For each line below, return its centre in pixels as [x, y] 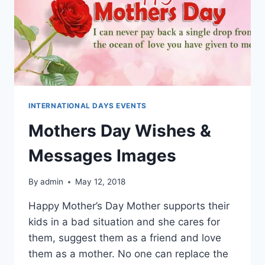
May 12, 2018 [101, 182]
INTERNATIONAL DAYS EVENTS [88, 105]
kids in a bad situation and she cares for [124, 222]
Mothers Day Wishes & [120, 130]
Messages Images [102, 155]
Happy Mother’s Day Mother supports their [129, 206]
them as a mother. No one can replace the [128, 254]
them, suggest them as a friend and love [125, 238]
